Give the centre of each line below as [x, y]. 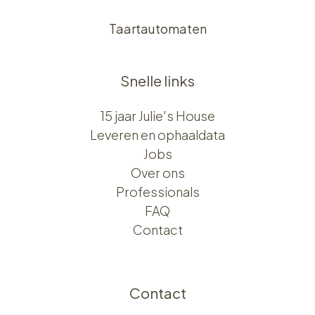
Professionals [157, 192]
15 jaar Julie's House [157, 116]
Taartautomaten [157, 29]
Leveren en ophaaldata [157, 135]
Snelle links [157, 81]
